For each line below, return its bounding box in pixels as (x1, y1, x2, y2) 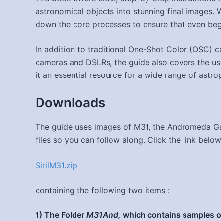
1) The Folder (36, 209, 86, 220)
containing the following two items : (36, 185, 170, 196)
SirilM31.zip (36, 160, 77, 170)
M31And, (86, 209, 121, 220)
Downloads (36, 94, 105, 110)
